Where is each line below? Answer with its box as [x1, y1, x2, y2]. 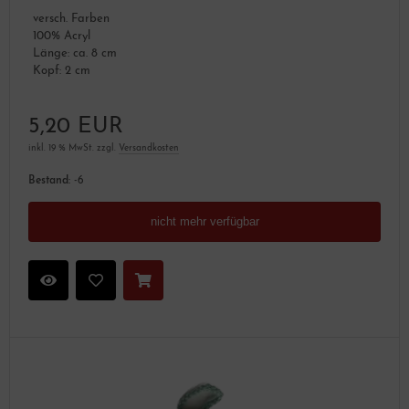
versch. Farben [33, 13, 110, 25]
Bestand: [28, 175, 70, 186]
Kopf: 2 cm [33, 65, 90, 77]
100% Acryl [33, 30, 90, 42]
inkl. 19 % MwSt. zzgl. [28, 143, 119, 153]
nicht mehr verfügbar [150, 215, 259, 228]
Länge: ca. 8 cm [33, 47, 117, 59]
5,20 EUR [28, 116, 123, 138]
